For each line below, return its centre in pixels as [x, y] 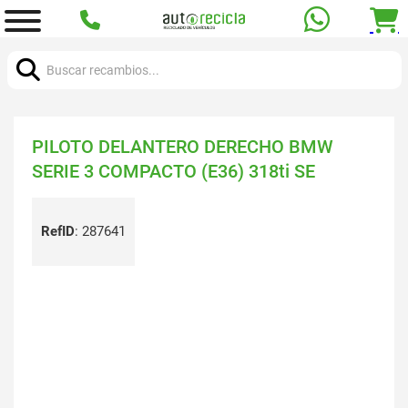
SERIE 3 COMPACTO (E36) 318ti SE [173, 171]
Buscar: [29, 47]
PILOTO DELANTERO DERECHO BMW [183, 147]
